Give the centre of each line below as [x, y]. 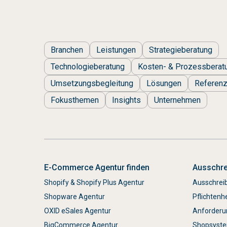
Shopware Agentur [74, 197]
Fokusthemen [75, 100]
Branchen [67, 50]
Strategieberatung [181, 50]
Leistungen [116, 50]
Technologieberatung [88, 67]
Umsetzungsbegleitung [92, 83]
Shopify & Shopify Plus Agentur [94, 182]
